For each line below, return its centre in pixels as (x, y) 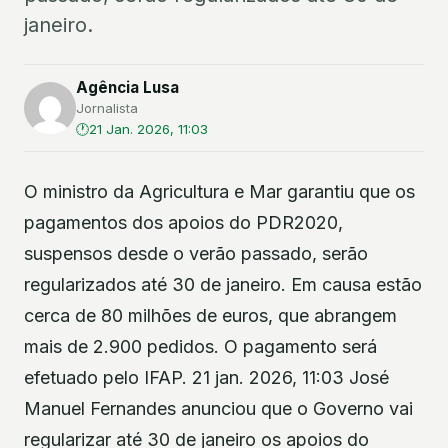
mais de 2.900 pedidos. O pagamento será (200, 346)
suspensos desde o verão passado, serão (196, 253)
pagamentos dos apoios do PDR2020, (183, 222)
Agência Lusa (127, 87)
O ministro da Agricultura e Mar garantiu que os (219, 191)
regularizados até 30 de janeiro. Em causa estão (223, 284)
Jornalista (107, 108)
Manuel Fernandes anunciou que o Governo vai (218, 408)
